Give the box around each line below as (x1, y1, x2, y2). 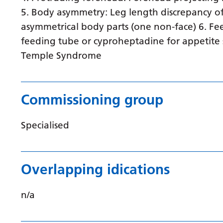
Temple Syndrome (21, 49, 102, 61)
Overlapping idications (21, 161, 170, 178)
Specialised (21, 119, 69, 131)
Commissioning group (21, 91, 163, 108)
